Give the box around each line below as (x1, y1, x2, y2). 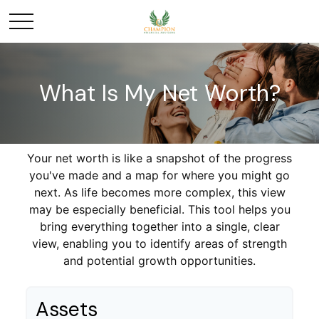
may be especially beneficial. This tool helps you (28, 202, 291, 216)
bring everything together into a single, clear (39, 219, 280, 234)
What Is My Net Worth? (38, 78, 281, 108)
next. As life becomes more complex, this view (33, 185, 286, 199)
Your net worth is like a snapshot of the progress (27, 151, 292, 165)
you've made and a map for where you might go (29, 168, 290, 182)
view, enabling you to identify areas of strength (32, 236, 287, 251)
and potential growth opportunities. (63, 253, 256, 268)
